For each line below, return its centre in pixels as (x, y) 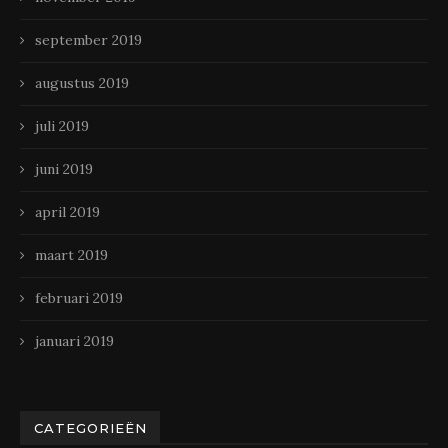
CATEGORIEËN (90, 428)
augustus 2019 (82, 83)
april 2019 (67, 212)
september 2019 (88, 40)
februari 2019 (79, 298)
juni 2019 (64, 169)
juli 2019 (62, 126)
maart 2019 (71, 255)
